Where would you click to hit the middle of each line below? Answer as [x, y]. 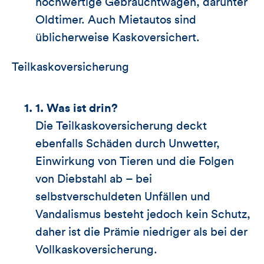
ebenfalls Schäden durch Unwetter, [128, 143]
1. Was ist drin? [77, 108]
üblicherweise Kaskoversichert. [118, 37]
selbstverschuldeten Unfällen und [123, 197]
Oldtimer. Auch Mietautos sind [116, 20]
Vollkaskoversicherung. [96, 250]
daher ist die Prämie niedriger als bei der [141, 232]
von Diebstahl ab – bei [94, 179]
